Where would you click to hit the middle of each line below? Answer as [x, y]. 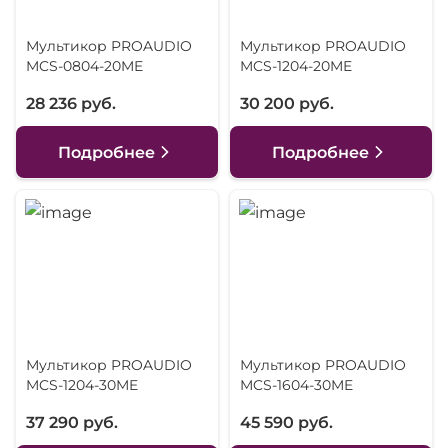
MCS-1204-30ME [82, 385]
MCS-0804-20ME [84, 66]
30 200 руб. [286, 103]
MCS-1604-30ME [296, 385]
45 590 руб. [286, 422]
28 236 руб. [71, 103]
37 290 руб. [72, 422]
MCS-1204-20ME [295, 66]
